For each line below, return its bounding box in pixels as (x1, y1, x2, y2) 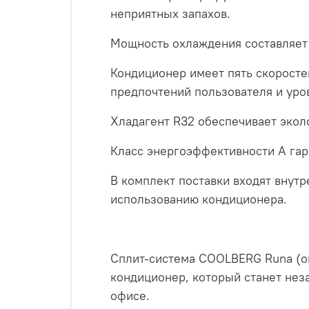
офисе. (110, 288, 150, 304)
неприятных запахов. (110, 6, 230, 22)
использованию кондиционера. (110, 191, 287, 208)
